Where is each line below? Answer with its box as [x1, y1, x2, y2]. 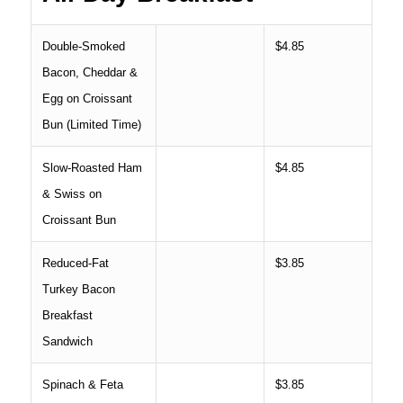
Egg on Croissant [41, 91, 132, 105]
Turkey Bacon [41, 282, 115, 296]
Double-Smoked [41, 39, 125, 53]
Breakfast [41, 308, 93, 322]
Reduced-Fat [41, 255, 109, 270]
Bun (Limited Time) [41, 117, 141, 131]
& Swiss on [41, 186, 102, 201]
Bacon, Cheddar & [41, 65, 138, 79]
